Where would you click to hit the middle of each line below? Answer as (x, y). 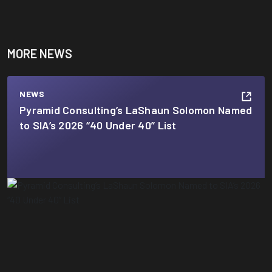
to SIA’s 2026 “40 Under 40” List (99, 125)
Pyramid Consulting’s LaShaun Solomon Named (136, 110)
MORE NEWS (40, 54)
